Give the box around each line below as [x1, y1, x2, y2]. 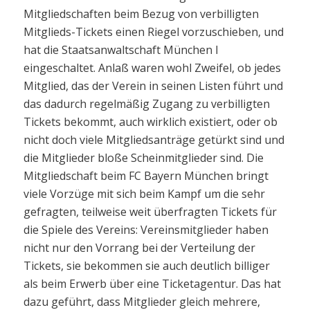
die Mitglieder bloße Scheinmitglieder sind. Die [23, 149, 264, 165]
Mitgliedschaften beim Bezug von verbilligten [23, 6, 259, 21]
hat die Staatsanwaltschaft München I [23, 42, 219, 57]
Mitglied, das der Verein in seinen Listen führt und [23, 77, 283, 93]
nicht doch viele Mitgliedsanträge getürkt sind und [23, 131, 284, 147]
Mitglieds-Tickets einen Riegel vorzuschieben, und [23, 24, 284, 39]
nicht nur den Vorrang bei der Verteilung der [23, 239, 255, 255]
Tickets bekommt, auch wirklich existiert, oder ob [23, 113, 277, 129]
